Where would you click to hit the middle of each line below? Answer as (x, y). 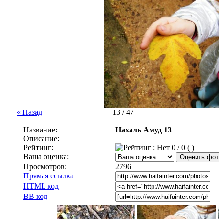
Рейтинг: (38, 147)
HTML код (41, 186)
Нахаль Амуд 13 (143, 130)
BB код (35, 196)
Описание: (41, 139)
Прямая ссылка (48, 176)
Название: (40, 130)
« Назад (29, 112)
